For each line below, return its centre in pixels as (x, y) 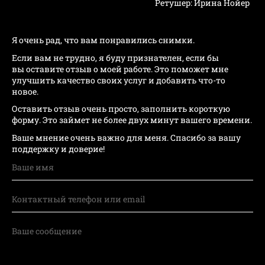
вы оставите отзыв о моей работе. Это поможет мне (120, 69)
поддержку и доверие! (59, 148)
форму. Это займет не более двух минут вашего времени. (132, 120)
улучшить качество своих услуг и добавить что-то (119, 80)
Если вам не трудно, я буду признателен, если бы (115, 57)
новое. (25, 91)
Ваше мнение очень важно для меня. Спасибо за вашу (126, 137)
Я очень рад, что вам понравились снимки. (104, 40)
